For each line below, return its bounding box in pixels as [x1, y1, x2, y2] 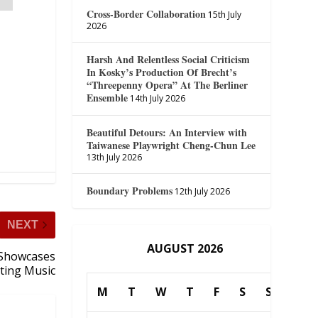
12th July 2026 [175, 185, 231, 197]
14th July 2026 [130, 92, 186, 104]
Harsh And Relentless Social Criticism [87, 51, 251, 67]
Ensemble [87, 89, 128, 105]
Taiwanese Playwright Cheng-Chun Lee [87, 137, 256, 153]
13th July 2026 [87, 150, 143, 163]
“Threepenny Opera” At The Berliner [87, 77, 248, 92]
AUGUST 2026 [146, 240, 223, 256]
